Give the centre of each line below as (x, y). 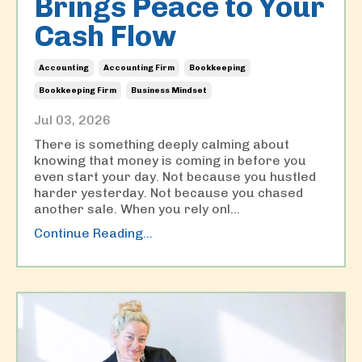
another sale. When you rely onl (132, 208)
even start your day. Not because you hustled (175, 176)
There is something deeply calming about (162, 144)
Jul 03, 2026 (72, 120)
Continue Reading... (93, 233)
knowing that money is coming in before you (170, 160)
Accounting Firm (139, 67)
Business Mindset (169, 90)
